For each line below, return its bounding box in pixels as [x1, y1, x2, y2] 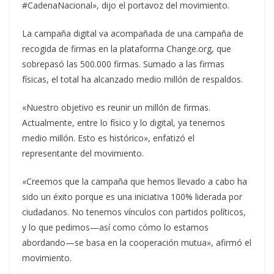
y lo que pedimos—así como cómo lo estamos [22, 221, 209, 234]
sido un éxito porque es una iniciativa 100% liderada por [22, 191, 242, 203]
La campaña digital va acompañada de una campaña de [22, 28, 243, 40]
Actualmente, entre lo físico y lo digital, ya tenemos [22, 117, 225, 129]
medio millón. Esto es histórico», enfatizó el [22, 132, 194, 144]
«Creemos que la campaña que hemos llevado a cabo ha [22, 176, 247, 188]
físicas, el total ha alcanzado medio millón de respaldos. [22, 73, 243, 86]
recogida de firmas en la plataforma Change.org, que [22, 43, 231, 55]
